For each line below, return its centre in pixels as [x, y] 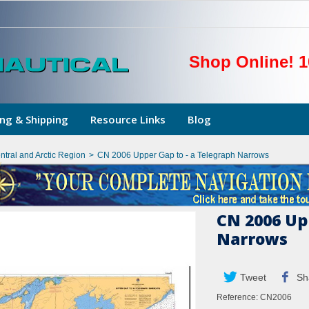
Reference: [237, 297]
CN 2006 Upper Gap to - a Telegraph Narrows [183, 155]
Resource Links [128, 119]
